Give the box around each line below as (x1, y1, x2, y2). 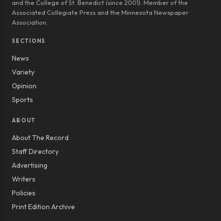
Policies (12, 188, 36, 198)
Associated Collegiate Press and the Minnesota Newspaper (12, 8, 188, 17)
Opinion (12, 81, 37, 91)
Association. (12, 18, 48, 27)
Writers (12, 175, 36, 184)
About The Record (12, 133, 69, 143)
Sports (12, 95, 33, 105)
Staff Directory (12, 147, 59, 156)
